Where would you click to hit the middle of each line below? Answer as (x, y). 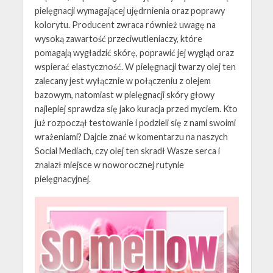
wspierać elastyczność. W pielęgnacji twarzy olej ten (135, 67)
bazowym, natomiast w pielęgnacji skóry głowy (124, 95)
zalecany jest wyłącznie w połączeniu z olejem (122, 81)
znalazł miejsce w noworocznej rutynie (109, 165)
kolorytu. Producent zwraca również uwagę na (125, 25)
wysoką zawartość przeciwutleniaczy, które (118, 39)
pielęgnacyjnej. (63, 179)
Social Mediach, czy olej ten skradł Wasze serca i (127, 151)
